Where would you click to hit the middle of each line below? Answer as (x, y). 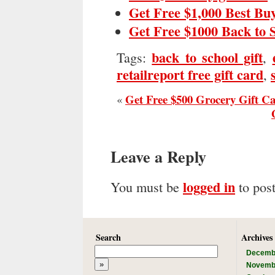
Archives (257, 238)
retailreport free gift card (190, 74)
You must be (147, 187)
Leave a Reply (158, 156)
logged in (209, 187)
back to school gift (207, 57)
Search (108, 238)
